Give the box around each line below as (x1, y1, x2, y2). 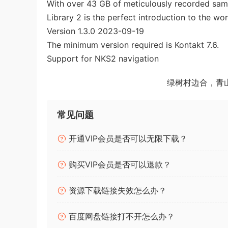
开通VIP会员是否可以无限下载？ (66, 133, 187, 144)
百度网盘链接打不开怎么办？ (66, 211, 175, 222)
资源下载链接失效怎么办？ (66, 185, 166, 196)
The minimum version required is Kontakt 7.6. (47, 40, 219, 50)
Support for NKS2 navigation (47, 53, 159, 64)
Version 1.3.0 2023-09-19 (47, 26, 144, 37)
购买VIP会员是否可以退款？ (66, 159, 171, 170)
